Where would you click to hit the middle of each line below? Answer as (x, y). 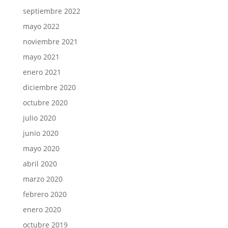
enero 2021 (42, 72)
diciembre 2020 (49, 87)
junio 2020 (40, 133)
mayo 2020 (41, 148)
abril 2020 (40, 164)
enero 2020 (42, 209)
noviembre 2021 (50, 41)
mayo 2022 (41, 26)
